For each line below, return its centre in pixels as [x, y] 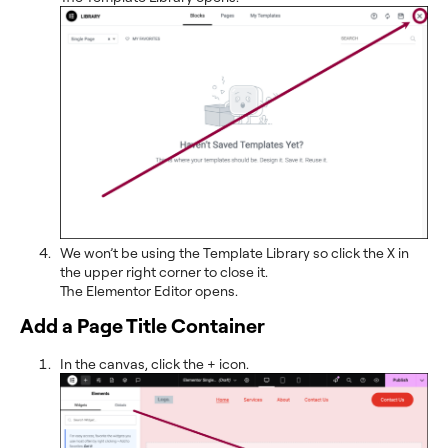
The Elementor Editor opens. [149, 290]
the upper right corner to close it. [164, 271]
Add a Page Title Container [142, 325]
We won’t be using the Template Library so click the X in [234, 252]
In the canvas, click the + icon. [154, 363]
